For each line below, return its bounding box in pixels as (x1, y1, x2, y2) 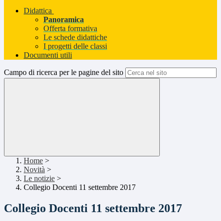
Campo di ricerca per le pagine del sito (4, 68, 123, 77)
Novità (24, 165, 45, 174)
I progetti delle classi (43, 42, 107, 51)
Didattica (24, 6, 52, 15)
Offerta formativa (43, 24, 97, 33)
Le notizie (24, 174, 55, 183)
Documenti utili (24, 51, 72, 60)
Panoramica (43, 15, 84, 24)
